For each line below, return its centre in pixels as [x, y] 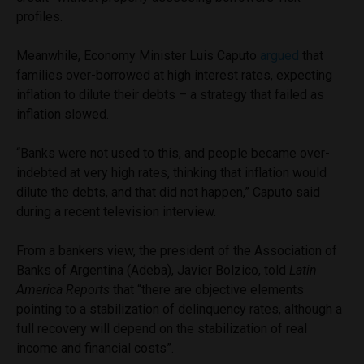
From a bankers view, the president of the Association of [177, 250]
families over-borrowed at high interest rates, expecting [174, 75]
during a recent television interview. [116, 211]
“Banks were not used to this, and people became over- [173, 153]
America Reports [63, 289]
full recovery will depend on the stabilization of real [162, 328]
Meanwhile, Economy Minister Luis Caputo [138, 55]
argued [279, 55]
